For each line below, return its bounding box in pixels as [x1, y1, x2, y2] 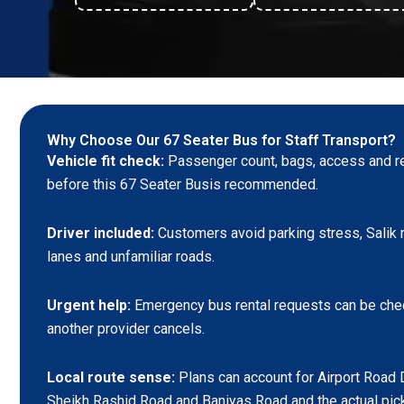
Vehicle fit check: [47, 151, 164, 170]
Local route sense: [47, 368, 179, 386]
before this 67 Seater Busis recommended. [47, 175, 318, 193]
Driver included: [47, 224, 154, 242]
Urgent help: [47, 296, 131, 314]
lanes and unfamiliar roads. [47, 247, 215, 265]
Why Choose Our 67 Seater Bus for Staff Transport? [47, 131, 396, 149]
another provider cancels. [47, 319, 205, 337]
